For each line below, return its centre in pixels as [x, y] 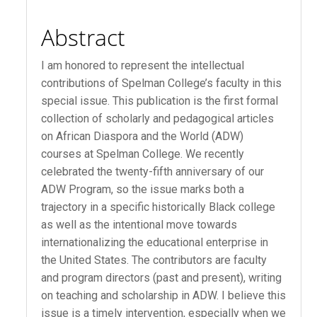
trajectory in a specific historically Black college [158, 207]
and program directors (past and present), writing [162, 278]
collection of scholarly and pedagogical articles [158, 119]
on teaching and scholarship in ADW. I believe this [164, 296]
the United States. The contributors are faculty [154, 260]
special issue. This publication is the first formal [160, 101]
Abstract [83, 37]
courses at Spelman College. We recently [143, 154]
